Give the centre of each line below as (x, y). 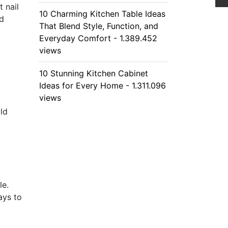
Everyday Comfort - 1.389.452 (98, 38)
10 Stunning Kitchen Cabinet (94, 73)
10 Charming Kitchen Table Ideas (102, 14)
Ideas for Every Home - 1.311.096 (103, 85)
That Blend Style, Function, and (99, 26)
